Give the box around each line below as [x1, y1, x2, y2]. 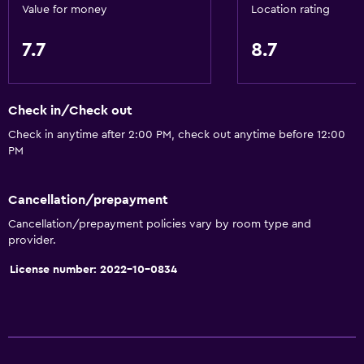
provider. [8, 234, 56, 246]
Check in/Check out [8, 104, 132, 118]
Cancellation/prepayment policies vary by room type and [8, 218, 311, 230]
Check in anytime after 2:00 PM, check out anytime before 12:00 [8, 129, 345, 141]
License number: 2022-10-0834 [10, 263, 177, 275]
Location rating [251, 4, 330, 15]
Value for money [22, 4, 107, 15]
